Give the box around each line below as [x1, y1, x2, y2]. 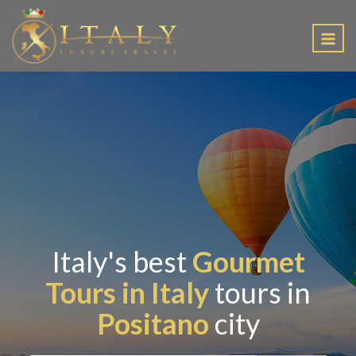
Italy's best [51, 244, 192, 279]
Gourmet [192, 244, 305, 279]
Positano [96, 306, 209, 341]
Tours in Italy [45, 275, 209, 310]
